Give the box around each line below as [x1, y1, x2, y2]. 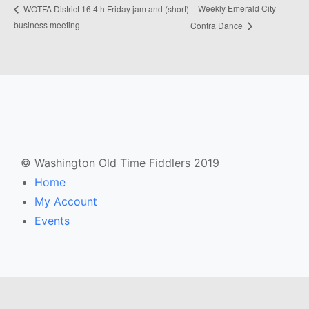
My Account [34, 194, 97, 208]
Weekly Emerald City [197, 2, 276, 14]
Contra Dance [190, 19, 245, 31]
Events [34, 213, 70, 228]
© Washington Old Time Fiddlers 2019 [21, 155, 219, 170]
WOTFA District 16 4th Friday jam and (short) [21, 2, 189, 14]
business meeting [14, 18, 80, 30]
